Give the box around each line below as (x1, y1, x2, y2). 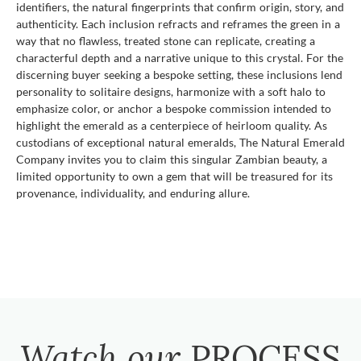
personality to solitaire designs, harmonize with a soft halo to (16, 84, 326, 98)
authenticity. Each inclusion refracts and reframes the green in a (16, 16, 340, 31)
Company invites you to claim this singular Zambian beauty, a (16, 151, 327, 166)
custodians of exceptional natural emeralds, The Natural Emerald (16, 135, 345, 149)
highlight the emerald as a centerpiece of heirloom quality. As (16, 118, 327, 132)
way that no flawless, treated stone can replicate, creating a (16, 33, 315, 48)
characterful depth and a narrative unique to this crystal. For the (16, 50, 343, 64)
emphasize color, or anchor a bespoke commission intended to (16, 101, 331, 115)
